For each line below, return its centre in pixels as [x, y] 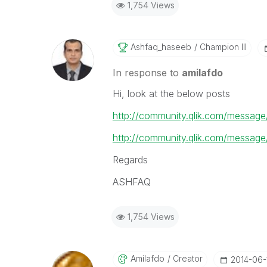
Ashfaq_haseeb [161, 47]
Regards [130, 160]
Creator [186, 258]
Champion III [222, 47]
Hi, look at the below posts [171, 94]
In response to [147, 73]
